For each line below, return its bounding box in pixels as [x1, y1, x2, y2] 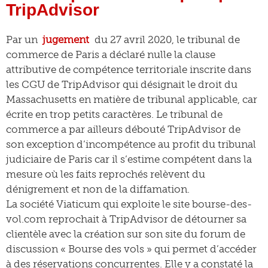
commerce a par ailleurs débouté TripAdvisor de [6, 123, 240, 135]
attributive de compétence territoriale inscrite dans [6, 63, 251, 75]
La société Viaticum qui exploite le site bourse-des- [6, 198, 252, 210]
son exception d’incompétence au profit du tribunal [6, 138, 256, 150]
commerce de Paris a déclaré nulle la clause [6, 48, 215, 60]
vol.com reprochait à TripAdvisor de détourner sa [6, 213, 246, 225]
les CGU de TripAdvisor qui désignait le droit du [6, 78, 237, 90]
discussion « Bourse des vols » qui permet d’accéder [6, 243, 257, 255]
